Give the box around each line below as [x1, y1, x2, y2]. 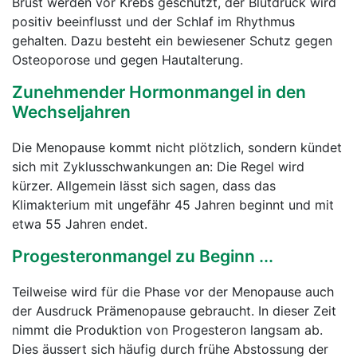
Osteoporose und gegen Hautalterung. [12, 52, 243, 68]
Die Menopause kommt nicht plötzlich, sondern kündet [12, 139, 342, 155]
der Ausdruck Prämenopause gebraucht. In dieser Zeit [12, 303, 336, 319]
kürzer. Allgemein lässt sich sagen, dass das [12, 178, 276, 194]
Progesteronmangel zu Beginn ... [12, 246, 273, 266]
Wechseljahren [12, 102, 131, 122]
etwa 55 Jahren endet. [12, 216, 147, 232]
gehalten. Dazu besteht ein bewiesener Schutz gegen [12, 33, 332, 49]
